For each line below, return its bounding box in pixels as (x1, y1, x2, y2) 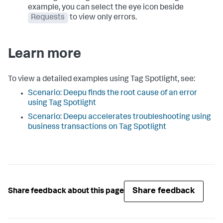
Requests (31, 14, 65, 22)
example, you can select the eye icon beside (28, 4, 184, 12)
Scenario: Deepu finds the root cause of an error (28, 90, 197, 98)
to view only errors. (68, 14, 137, 22)
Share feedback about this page (8, 187, 124, 196)
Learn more (8, 48, 81, 62)
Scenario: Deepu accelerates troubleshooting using (28, 113, 211, 122)
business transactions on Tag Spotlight (28, 123, 166, 132)
